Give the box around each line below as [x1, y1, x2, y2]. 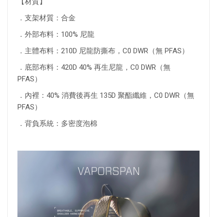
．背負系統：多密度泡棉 [17, 119, 101, 128]
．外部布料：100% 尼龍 [17, 30, 98, 39]
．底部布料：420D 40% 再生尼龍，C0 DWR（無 [17, 62, 170, 72]
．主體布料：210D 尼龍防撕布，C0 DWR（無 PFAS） [17, 46, 193, 55]
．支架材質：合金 [17, 13, 79, 22]
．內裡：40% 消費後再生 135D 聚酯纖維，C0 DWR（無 [17, 91, 194, 100]
